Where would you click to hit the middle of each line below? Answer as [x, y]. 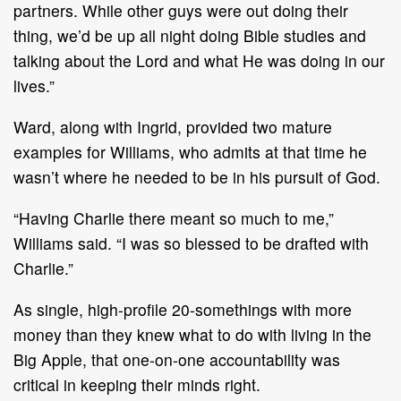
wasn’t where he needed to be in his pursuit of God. [197, 176]
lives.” [34, 85]
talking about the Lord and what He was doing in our [199, 60]
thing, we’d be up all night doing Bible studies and [190, 35]
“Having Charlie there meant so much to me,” [174, 218]
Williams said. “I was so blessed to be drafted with [191, 243]
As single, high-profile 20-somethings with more [183, 309]
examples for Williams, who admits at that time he [190, 151]
